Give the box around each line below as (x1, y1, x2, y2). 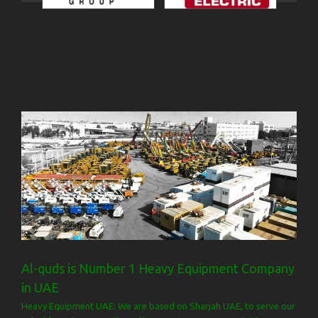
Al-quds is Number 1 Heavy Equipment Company (21, 261, 295, 275)
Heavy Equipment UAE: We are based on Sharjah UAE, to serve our (21, 300, 295, 311)
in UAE (21, 280, 59, 295)
